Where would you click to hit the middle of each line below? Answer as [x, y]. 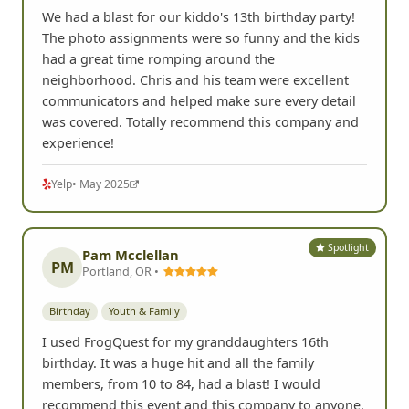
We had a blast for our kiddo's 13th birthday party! [199, 17]
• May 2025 [101, 184]
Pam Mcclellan [131, 255]
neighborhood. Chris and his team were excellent [195, 80]
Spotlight [347, 247]
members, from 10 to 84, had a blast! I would [181, 384]
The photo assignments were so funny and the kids [201, 38]
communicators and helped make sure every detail [199, 101]
